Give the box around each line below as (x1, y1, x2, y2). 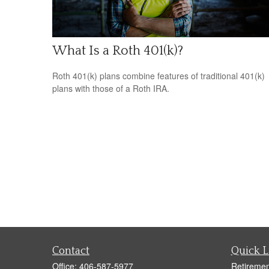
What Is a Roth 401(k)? (52, 43, 183, 58)
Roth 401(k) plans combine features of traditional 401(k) (52, 69, 265, 82)
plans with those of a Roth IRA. (52, 82, 169, 94)
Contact (52, 245, 89, 258)
